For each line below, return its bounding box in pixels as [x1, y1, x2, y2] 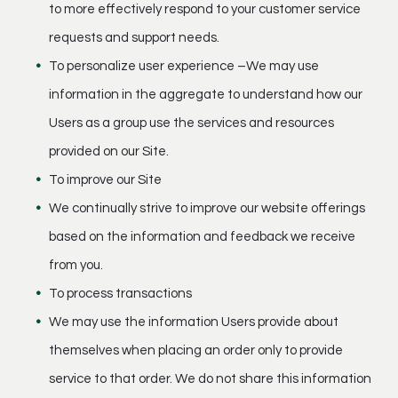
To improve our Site [49, 172, 162, 187]
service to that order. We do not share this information [49, 371, 371, 386]
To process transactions [49, 286, 192, 300]
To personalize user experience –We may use [49, 59, 319, 73]
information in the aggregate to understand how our [49, 87, 362, 101]
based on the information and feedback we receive [49, 229, 355, 243]
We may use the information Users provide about [49, 314, 338, 329]
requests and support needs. [49, 30, 219, 44]
